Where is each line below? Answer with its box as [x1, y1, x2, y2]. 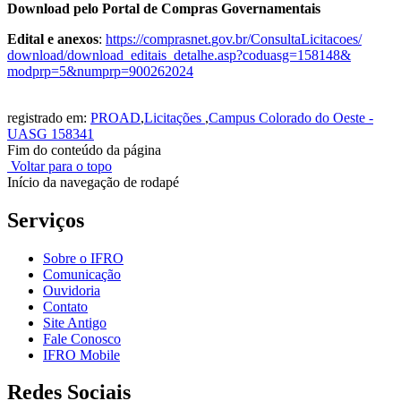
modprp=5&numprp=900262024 [7, 63, 193, 79]
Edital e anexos [7, 30, 98, 47]
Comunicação [43, 266, 121, 282]
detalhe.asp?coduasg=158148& [174, 47, 351, 63]
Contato [43, 298, 88, 314]
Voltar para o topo [7, 158, 112, 174]
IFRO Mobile [43, 346, 120, 363]
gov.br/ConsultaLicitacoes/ [211, 30, 362, 47]
